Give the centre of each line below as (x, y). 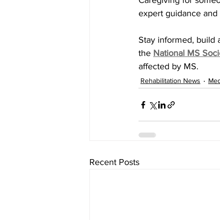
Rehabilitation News (170, 80)
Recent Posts (114, 162)
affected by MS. (168, 67)
